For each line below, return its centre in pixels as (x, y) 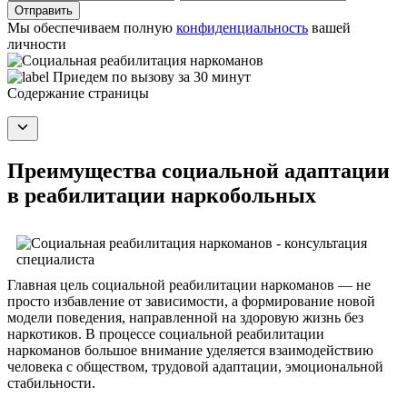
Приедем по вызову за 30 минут (152, 76)
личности (37, 44)
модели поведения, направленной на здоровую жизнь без (185, 317)
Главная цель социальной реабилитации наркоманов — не (189, 284)
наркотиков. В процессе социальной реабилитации (166, 333)
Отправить (44, 10)
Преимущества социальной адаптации (199, 170)
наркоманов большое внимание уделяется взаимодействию (190, 350)
